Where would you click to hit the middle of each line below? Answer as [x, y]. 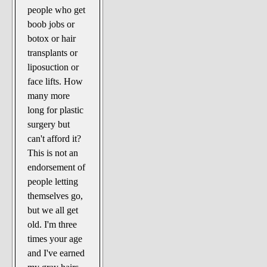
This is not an [53, 153]
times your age [55, 238]
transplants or [53, 52]
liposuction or [53, 67]
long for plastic [56, 110]
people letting [53, 181]
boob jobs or [51, 24]
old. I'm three [52, 224]
